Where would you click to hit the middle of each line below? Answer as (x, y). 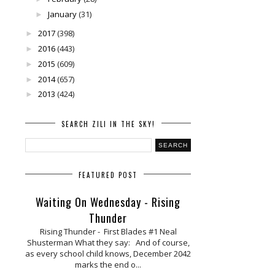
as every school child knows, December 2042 (108, 253)
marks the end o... (108, 264)
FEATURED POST (108, 175)
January (62, 14)
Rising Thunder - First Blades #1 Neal (108, 231)
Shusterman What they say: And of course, (108, 242)
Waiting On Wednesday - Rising (108, 202)
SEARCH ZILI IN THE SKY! (108, 124)
